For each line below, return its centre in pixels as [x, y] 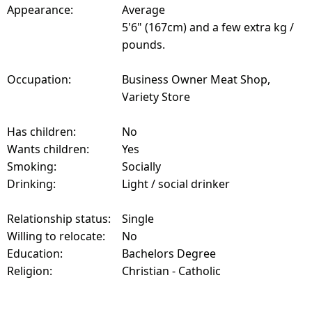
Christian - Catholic [171, 271]
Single [138, 219]
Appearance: [40, 10]
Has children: [41, 132]
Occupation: [39, 80]
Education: [35, 254]
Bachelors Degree [169, 254]
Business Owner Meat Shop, [196, 80]
